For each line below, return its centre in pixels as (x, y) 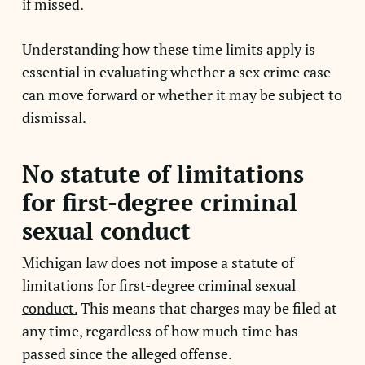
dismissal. (54, 117)
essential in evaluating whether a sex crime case (176, 72)
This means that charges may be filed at (207, 308)
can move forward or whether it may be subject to (182, 95)
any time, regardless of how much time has (160, 331)
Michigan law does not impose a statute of (158, 262)
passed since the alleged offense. (127, 354)
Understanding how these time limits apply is (168, 49)
